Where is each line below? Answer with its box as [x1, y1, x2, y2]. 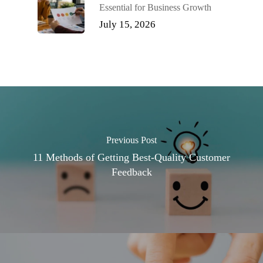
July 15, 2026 [99, 19, 156, 30]
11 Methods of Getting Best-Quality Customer [33, 151, 230, 163]
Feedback [111, 166, 152, 178]
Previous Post [106, 135, 157, 145]
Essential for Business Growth [99, 2, 211, 12]
